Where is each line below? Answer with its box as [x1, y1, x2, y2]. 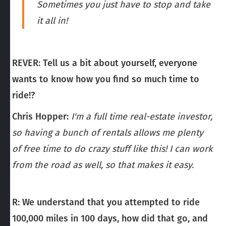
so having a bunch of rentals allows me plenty [12, 127, 203, 138]
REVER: [12, 57, 40, 69]
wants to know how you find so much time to [12, 73, 199, 85]
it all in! [37, 15, 68, 26]
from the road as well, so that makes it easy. [12, 159, 194, 171]
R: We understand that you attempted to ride [12, 196, 200, 208]
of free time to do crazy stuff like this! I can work [12, 143, 212, 154]
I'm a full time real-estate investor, [71, 110, 212, 122]
